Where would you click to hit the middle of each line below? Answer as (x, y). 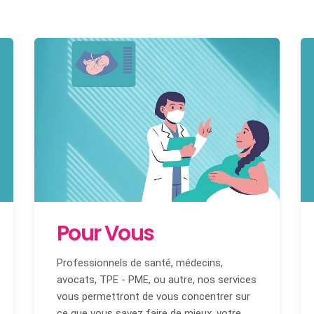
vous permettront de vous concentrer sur (153, 296)
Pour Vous (105, 233)
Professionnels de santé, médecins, (140, 262)
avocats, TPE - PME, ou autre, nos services (157, 279)
